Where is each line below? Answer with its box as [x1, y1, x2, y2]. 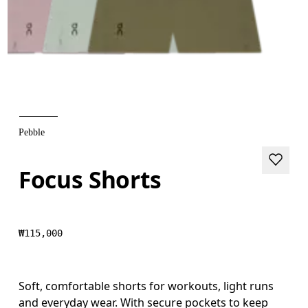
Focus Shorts [19, 163, 162, 195]
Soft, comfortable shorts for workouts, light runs [19, 278, 274, 294]
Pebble [19, 127, 45, 137]
